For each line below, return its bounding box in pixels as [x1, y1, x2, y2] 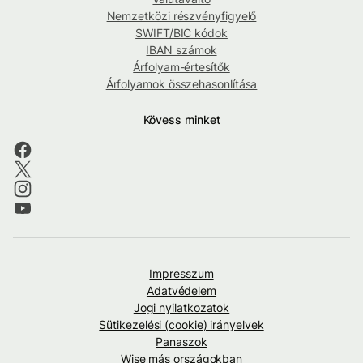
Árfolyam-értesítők [133, 60, 230, 75]
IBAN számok [146, 43, 217, 58]
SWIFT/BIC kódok [135, 26, 228, 41]
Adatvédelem [146, 284, 217, 298]
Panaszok [156, 335, 207, 349]
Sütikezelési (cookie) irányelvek [99, 318, 264, 332]
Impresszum [149, 267, 214, 281]
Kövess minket [143, 113, 220, 127]
